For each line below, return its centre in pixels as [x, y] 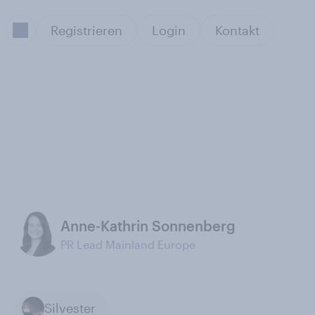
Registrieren [86, 30]
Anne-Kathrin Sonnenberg [148, 226]
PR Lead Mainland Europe [128, 244]
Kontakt [237, 30]
